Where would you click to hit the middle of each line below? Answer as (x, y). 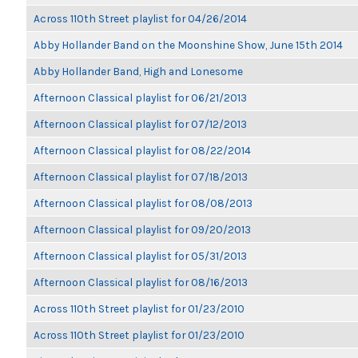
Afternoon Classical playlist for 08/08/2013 (143, 203)
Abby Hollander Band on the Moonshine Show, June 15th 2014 (188, 45)
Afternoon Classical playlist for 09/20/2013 (142, 229)
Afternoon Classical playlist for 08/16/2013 (141, 282)
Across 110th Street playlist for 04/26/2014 (140, 18)
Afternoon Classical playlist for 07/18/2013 (141, 177)
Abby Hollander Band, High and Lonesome (138, 71)
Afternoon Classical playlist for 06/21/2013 (140, 97)
